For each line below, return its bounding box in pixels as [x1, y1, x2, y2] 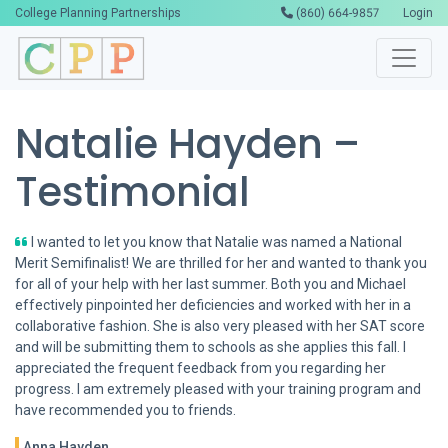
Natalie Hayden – [15, 115, 360, 172]
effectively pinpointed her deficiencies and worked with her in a [15, 296, 411, 313]
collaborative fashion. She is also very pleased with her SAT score [15, 317, 425, 334]
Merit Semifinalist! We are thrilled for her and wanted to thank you [15, 254, 427, 271]
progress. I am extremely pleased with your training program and [15, 380, 421, 397]
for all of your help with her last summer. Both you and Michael [15, 275, 406, 292]
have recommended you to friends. [15, 401, 236, 418]
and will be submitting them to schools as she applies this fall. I [15, 338, 406, 355]
